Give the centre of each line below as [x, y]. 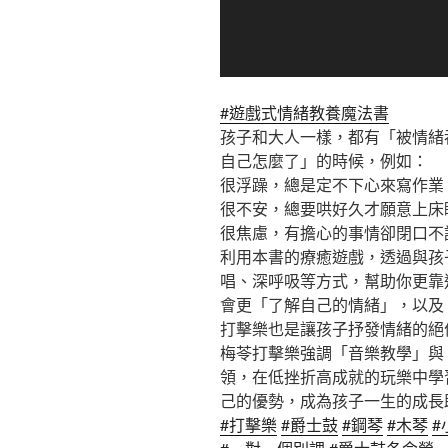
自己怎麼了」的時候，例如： [324, 160]
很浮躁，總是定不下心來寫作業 [332, 184]
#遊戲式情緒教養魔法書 [304, 112]
